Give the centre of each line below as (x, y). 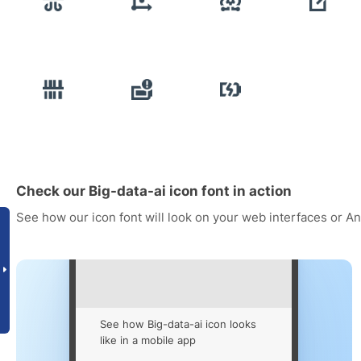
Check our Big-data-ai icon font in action (154, 191)
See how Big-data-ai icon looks (178, 324)
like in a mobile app (148, 340)
